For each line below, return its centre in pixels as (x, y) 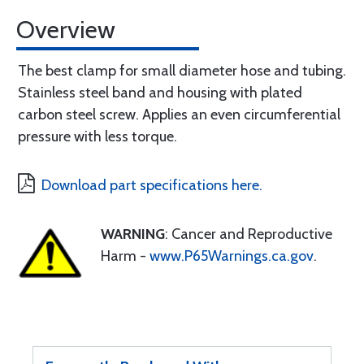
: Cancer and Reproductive (249, 234)
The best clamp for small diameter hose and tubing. (182, 71)
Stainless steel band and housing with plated (160, 93)
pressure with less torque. (97, 136)
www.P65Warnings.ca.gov (232, 256)
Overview (66, 30)
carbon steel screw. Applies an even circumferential (179, 115)
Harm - (125, 256)
